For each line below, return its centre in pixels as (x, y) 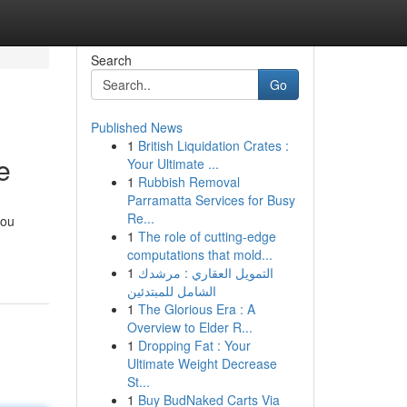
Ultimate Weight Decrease (202, 363)
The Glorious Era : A (196, 309)
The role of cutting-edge (207, 236)
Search (111, 60)
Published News (136, 127)
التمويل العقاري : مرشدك (205, 273)
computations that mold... (199, 254)
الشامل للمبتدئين (171, 291)
